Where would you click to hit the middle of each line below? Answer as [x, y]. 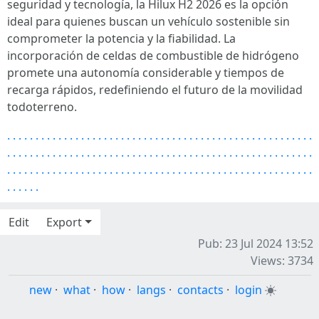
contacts [200, 289]
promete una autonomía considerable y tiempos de [146, 72]
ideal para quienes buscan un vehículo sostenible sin [148, 21]
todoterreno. [42, 106]
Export [64, 222]
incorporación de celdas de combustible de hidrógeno [153, 55]
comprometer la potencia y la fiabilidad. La [121, 38]
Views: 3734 [282, 260]
